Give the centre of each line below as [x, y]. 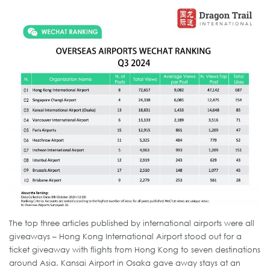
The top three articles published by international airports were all [132, 223]
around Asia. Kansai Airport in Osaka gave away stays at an [125, 262]
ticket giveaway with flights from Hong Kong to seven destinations [135, 249]
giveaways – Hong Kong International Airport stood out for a [125, 236]
